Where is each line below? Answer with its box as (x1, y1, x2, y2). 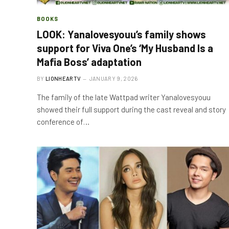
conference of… (37, 117, 89, 126)
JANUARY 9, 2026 (89, 75, 138, 82)
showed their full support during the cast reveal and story (37, 105, 226, 114)
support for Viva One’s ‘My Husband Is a (37, 42, 213, 54)
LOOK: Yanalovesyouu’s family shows (37, 28, 206, 40)
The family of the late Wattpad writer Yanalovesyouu (37, 93, 211, 102)
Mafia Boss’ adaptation (37, 56, 142, 68)
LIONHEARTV (45, 75, 81, 82)
